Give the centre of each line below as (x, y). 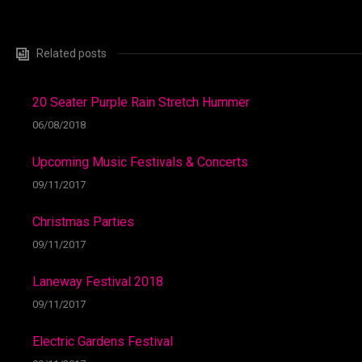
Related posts (72, 53)
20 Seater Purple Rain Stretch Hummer (141, 102)
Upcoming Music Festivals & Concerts (140, 162)
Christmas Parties (83, 222)
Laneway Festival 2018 (98, 282)
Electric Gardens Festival (103, 341)
